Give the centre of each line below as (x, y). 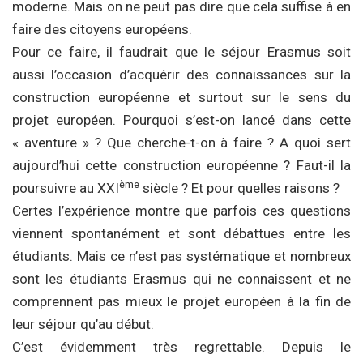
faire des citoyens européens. (102, 29)
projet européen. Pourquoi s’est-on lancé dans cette (181, 120)
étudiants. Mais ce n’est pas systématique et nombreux (181, 256)
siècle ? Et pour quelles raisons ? (239, 188)
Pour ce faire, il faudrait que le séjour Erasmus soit (181, 52)
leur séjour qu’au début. (83, 324)
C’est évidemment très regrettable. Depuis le (181, 347)
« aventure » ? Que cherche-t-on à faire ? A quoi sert (181, 143)
